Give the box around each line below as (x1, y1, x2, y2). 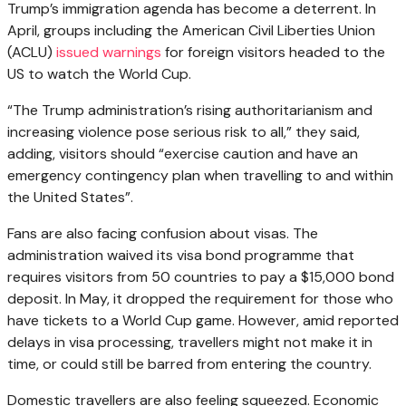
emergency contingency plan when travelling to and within (7, 165, 393, 185)
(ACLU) (7, 42, 56, 62)
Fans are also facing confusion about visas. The (7, 223, 318, 243)
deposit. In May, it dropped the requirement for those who (7, 288, 393, 308)
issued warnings (56, 42, 161, 62)
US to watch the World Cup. (7, 63, 191, 83)
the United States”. (7, 187, 133, 207)
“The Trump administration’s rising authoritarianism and (7, 100, 372, 120)
